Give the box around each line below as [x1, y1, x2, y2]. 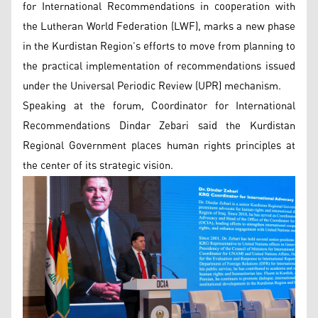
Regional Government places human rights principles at [23, 136, 295, 156]
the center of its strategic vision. [23, 155, 173, 176]
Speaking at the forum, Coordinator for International [23, 96, 295, 116]
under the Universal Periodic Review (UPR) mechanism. [23, 76, 281, 97]
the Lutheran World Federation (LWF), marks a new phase [23, 16, 295, 37]
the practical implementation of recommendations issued [23, 56, 295, 77]
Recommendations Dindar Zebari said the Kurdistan [23, 116, 295, 136]
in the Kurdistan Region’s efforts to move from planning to [23, 36, 295, 57]
